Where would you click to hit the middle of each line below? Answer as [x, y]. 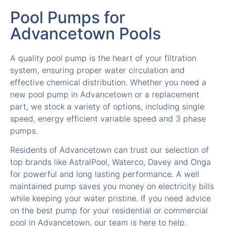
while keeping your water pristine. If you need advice [110, 173]
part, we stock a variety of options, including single [107, 81]
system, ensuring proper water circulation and [97, 45]
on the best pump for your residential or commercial [109, 185]
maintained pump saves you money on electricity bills [112, 161]
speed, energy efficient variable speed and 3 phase [108, 93]
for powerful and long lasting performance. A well [105, 149]
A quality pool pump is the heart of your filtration [103, 33]
